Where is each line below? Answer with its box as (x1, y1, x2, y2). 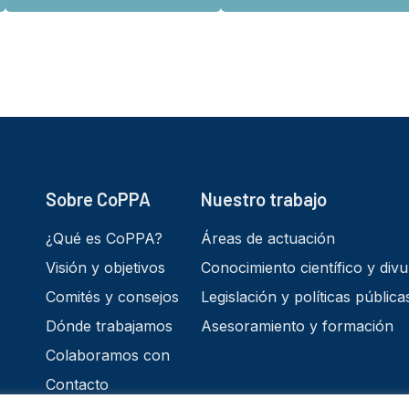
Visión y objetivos (46, 258, 165, 278)
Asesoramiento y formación (200, 317, 393, 336)
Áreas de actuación (200, 229, 335, 248)
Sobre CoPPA (46, 188, 151, 211)
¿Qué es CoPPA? (46, 229, 163, 248)
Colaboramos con (46, 346, 170, 365)
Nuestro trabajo (200, 188, 327, 211)
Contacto (46, 375, 109, 394)
